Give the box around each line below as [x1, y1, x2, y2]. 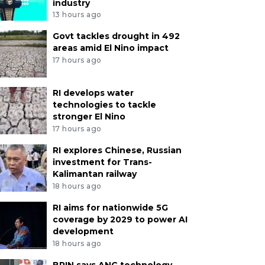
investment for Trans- [52, 157, 152, 168]
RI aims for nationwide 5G [52, 202, 168, 213]
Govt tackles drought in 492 [52, 31, 180, 42]
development [52, 225, 114, 237]
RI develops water [52, 88, 134, 99]
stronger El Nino [52, 111, 125, 122]
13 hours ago [52, 10, 102, 20]
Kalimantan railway [52, 169, 137, 180]
